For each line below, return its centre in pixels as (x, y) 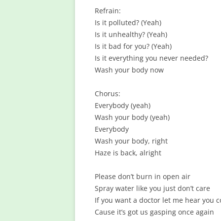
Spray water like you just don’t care (152, 188)
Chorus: (108, 93)
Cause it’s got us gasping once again (154, 212)
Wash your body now (129, 70)
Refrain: (108, 11)
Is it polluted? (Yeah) (128, 22)
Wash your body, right (131, 141)
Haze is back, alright (128, 153)
